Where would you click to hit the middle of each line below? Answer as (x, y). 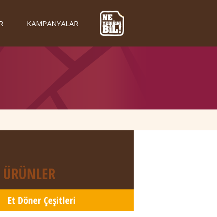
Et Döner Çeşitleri (42, 200)
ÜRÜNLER (29, 174)
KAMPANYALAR (53, 23)
